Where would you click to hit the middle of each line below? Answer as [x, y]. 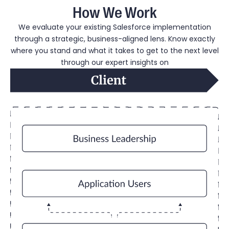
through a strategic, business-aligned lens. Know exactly [114, 39]
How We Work [114, 11]
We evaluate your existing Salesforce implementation [114, 27]
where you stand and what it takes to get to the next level [114, 51]
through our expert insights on [114, 62]
